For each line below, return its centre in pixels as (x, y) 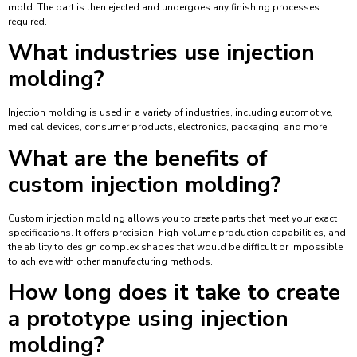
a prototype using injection (148, 319)
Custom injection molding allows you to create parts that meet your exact (173, 218)
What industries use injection (161, 53)
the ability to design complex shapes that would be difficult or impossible (175, 247)
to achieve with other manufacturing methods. (110, 261)
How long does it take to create (174, 293)
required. (27, 21)
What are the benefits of (138, 158)
